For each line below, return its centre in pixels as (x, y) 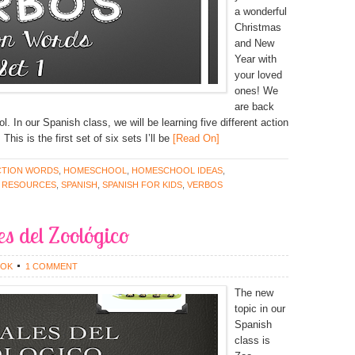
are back (254, 107)
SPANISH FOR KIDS (142, 185)
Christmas (258, 27)
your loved (258, 75)
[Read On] (195, 138)
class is (252, 340)
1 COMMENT (52, 266)
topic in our (260, 309)
